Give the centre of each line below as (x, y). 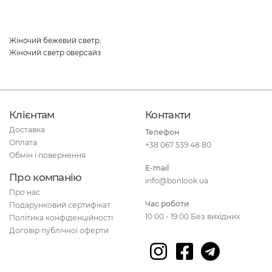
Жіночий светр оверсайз (55, 53)
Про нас (25, 192)
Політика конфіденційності (61, 218)
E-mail (157, 168)
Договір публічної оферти (59, 231)
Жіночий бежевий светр (54, 40)
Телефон (162, 132)
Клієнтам (32, 114)
